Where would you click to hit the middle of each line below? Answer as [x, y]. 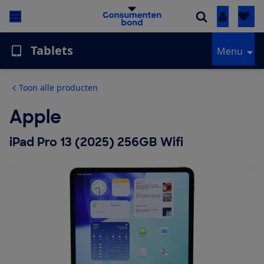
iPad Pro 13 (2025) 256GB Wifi [96, 142]
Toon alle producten [58, 88]
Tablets [52, 51]
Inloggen [242, 17]
